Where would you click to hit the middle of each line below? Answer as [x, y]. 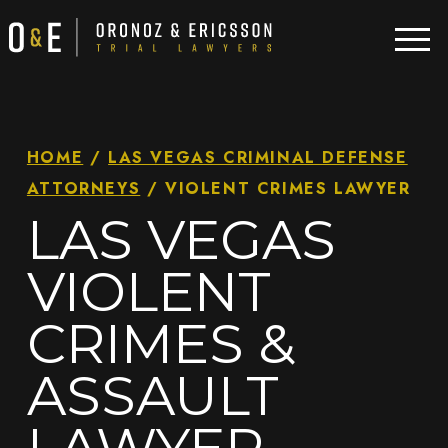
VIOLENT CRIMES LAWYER [288, 188]
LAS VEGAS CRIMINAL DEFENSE [258, 157]
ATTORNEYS [83, 188]
